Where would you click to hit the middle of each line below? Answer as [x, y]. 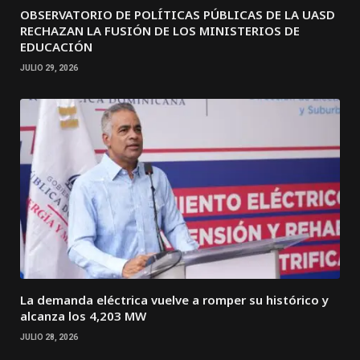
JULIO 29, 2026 [49, 68]
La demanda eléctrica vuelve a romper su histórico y [174, 300]
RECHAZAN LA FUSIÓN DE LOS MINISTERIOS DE [160, 31]
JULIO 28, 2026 [49, 337]
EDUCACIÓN [56, 47]
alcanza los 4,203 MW [83, 316]
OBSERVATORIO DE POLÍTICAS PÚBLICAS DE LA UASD [178, 15]
